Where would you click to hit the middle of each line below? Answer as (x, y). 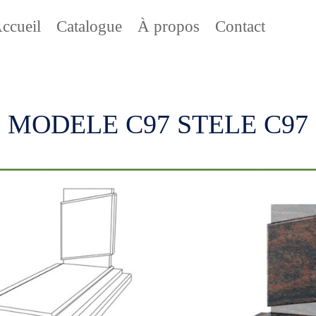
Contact (240, 26)
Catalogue (89, 26)
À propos (168, 26)
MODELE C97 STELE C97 (158, 124)
